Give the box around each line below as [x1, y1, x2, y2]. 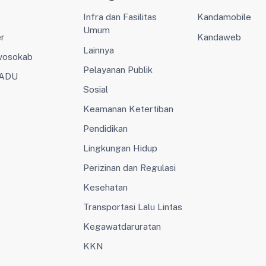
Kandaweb [197, 31, 242, 42]
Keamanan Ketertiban [83, 103, 173, 114]
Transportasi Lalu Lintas [83, 201, 182, 212]
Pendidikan [83, 122, 128, 134]
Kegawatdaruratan [83, 220, 161, 232]
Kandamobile [197, 11, 252, 23]
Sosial [83, 83, 108, 94]
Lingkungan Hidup [83, 142, 157, 153]
